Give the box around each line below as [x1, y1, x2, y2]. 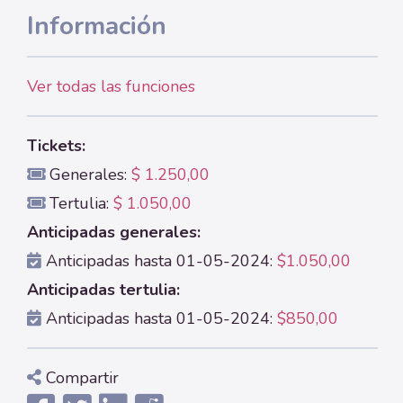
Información [27, 9, 166, 43]
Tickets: [27, 135, 85, 157]
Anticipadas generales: [27, 221, 201, 243]
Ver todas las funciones [27, 76, 195, 97]
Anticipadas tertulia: [27, 279, 180, 300]
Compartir [46, 367, 119, 389]
